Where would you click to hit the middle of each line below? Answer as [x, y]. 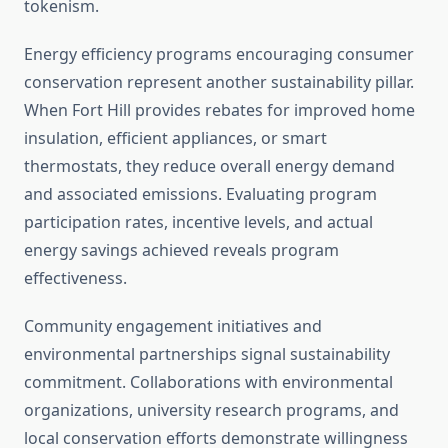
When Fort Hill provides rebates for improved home [219, 110]
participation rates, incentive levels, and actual [198, 222]
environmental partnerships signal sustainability [207, 354]
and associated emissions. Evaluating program [200, 194]
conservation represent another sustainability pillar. [219, 82]
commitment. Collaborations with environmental [208, 382]
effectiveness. [75, 278]
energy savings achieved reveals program [181, 250]
